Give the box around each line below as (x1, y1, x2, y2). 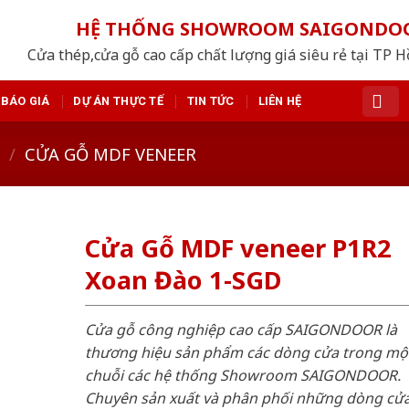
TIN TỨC (186, 93, 235, 108)
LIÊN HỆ (257, 93, 302, 108)
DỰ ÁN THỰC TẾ (73, 93, 163, 108)
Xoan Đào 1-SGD (84, 263, 281, 298)
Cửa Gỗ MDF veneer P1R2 (84, 231, 392, 266)
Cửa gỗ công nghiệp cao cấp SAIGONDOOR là (84, 319, 397, 340)
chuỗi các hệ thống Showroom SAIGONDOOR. (84, 364, 401, 385)
